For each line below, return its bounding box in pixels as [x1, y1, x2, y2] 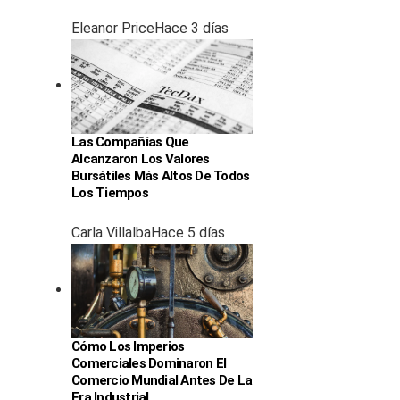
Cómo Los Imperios [71, 338, 185, 355]
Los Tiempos [71, 184, 148, 201]
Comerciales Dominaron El [71, 355, 226, 372]
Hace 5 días [151, 224, 225, 242]
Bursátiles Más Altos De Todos [71, 167, 250, 184]
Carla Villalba [71, 224, 151, 242]
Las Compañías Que [71, 133, 189, 150]
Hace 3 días [154, 19, 229, 37]
